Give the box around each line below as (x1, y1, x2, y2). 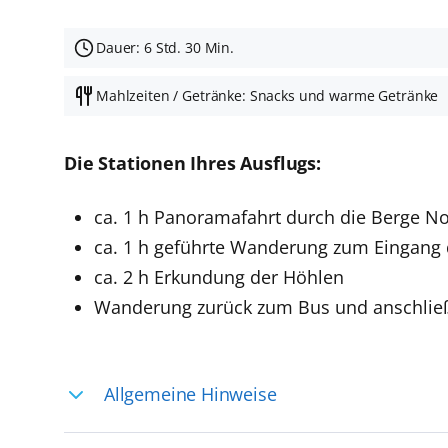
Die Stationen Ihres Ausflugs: (64, 150, 321, 175)
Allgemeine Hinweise (103, 381, 277, 406)
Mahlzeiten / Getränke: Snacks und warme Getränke (95, 86, 439, 106)
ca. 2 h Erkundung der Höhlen (94, 264, 344, 289)
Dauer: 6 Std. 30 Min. (95, 38, 235, 58)
